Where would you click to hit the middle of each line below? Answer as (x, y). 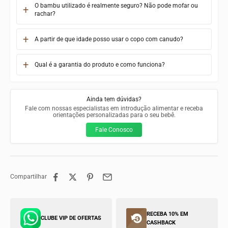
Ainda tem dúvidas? (114, 99)
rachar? (45, 13)
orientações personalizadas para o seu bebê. (114, 115)
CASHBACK (161, 222)
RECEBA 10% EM (167, 214)
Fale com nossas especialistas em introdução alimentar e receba (114, 108)
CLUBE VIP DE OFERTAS (71, 218)
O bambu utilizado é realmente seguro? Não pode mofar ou (116, 5)
